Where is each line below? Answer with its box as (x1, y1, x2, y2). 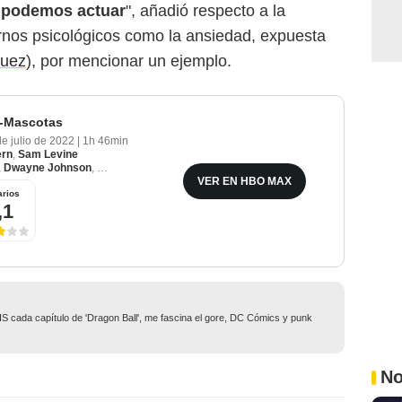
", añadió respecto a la (126, 2, 285, 20)
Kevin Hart (97, 162, 152, 174)
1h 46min (83, 135, 128, 147)
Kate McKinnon (157, 162, 235, 174)
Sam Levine (18, 148, 78, 161)
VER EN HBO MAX (197, 175, 292, 188)
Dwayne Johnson (4, 162, 92, 174)
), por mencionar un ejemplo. (26, 52, 236, 70)
